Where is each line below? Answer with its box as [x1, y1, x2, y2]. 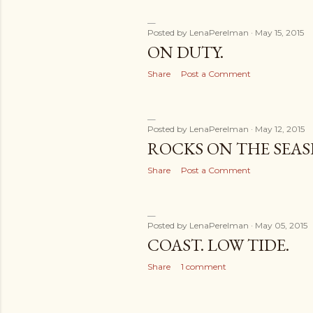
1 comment [181, 261, 226, 272]
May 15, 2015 [255, 27, 304, 38]
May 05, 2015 [255, 220, 307, 231]
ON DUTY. [147, 41, 224, 63]
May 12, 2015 [255, 124, 305, 134]
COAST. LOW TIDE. [147, 234, 289, 256]
